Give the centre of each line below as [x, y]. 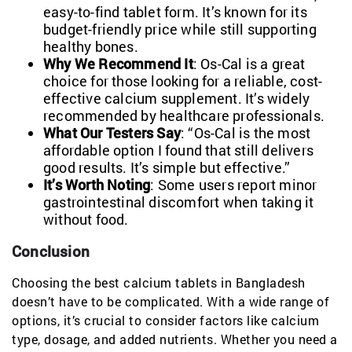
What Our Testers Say [112, 132]
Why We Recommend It [118, 63]
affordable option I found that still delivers [179, 150]
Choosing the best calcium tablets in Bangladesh [159, 282]
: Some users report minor [234, 184]
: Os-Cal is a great [249, 63]
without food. [86, 219]
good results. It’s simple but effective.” [167, 167]
